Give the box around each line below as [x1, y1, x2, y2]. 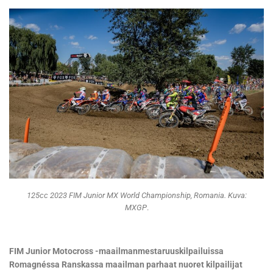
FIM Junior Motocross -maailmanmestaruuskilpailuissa [9, 246, 224, 257]
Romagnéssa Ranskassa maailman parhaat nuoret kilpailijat [9, 260, 243, 270]
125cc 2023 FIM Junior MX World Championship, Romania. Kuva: [26, 191, 247, 200]
